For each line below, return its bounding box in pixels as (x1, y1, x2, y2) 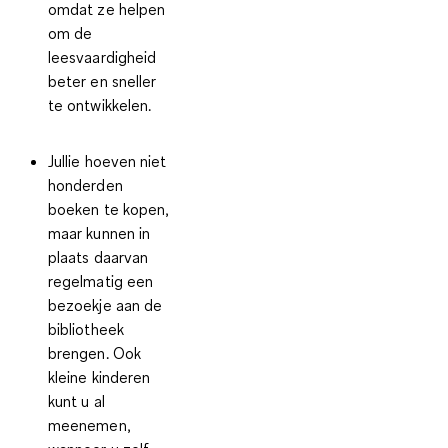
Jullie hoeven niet (48, 150, 167, 171)
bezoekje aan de (48, 294, 163, 315)
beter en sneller (48, 70, 157, 91)
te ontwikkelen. (48, 94, 152, 115)
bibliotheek (48, 318, 124, 339)
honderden (48, 174, 123, 195)
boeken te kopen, (48, 198, 170, 219)
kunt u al (48, 390, 105, 411)
